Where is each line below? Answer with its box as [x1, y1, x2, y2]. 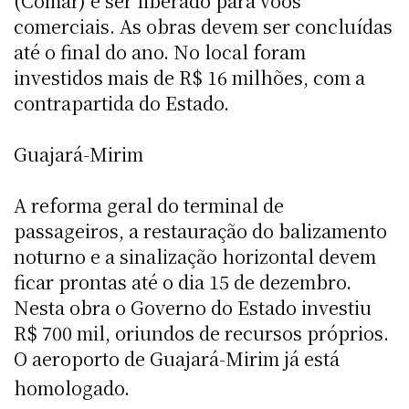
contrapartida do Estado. [14, 89, 229, 116]
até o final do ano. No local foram [14, 37, 306, 65]
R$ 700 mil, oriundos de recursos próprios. [14, 319, 389, 346]
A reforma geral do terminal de [14, 191, 284, 218]
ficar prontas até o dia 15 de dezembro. [14, 267, 351, 295]
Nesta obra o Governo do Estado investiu [14, 293, 372, 320]
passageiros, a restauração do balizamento [14, 216, 387, 244]
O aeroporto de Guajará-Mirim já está [14, 344, 340, 372]
